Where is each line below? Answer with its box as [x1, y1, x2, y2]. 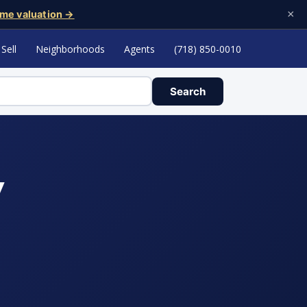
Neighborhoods [36, 42, 105, 56]
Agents [124, 42, 155, 56]
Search [170, 84, 206, 98]
